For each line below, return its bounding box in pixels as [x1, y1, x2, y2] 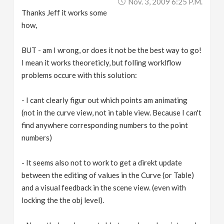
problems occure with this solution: [21, 70, 137, 79]
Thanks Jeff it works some [21, 7, 107, 17]
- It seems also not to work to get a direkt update [21, 157, 182, 167]
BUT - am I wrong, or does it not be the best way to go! [21, 45, 202, 54]
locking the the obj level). [21, 195, 104, 204]
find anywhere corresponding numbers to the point [21, 120, 188, 129]
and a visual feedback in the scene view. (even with [21, 182, 186, 192]
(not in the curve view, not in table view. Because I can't [21, 107, 202, 117]
